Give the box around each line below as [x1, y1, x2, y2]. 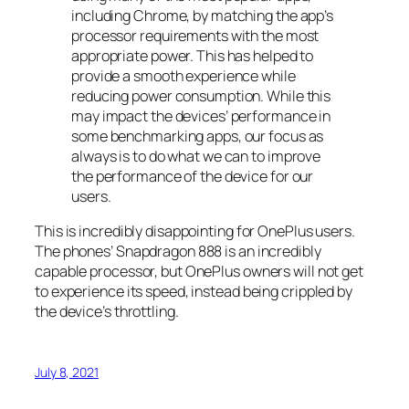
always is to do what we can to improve [71, 145, 321, 166]
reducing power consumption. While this [71, 85, 331, 106]
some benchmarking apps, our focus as [71, 125, 324, 146]
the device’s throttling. [35, 300, 179, 321]
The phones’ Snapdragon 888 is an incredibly [35, 240, 321, 261]
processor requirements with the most [71, 25, 320, 46]
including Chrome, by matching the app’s [71, 5, 334, 26]
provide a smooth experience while [71, 65, 296, 86]
